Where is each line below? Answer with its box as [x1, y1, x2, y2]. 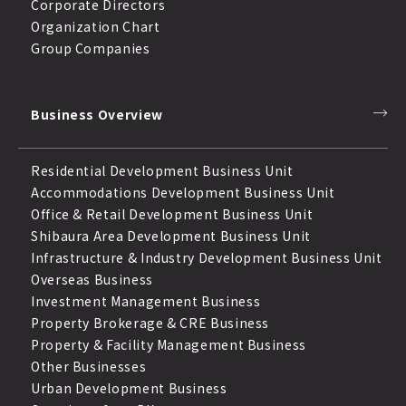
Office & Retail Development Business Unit [31, 204, 314, 223]
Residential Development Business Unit [31, 160, 294, 179]
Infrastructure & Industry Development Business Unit [31, 247, 382, 266]
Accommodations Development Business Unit [31, 182, 335, 201]
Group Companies [31, 38, 150, 57]
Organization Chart [31, 16, 160, 35]
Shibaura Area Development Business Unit [31, 226, 311, 245]
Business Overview [31, 104, 163, 123]
